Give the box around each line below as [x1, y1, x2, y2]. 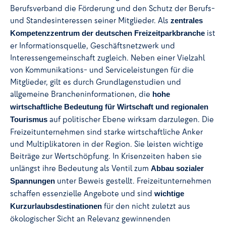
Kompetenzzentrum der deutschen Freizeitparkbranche [10, 29, 205, 38]
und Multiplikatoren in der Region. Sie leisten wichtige [10, 139, 203, 149]
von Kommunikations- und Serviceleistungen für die [10, 65, 194, 75]
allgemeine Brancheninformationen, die [10, 89, 152, 99]
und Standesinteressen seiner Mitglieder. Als [10, 15, 171, 26]
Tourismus [10, 116, 47, 124]
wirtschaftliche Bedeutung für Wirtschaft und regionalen [10, 103, 208, 111]
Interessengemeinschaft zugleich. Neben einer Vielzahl [10, 52, 205, 63]
